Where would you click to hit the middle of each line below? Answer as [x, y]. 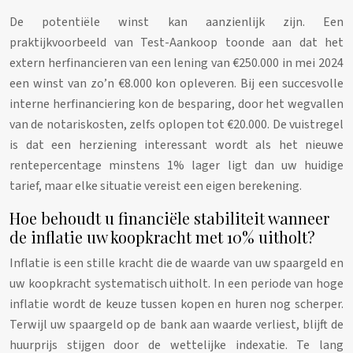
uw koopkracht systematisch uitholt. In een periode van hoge [176, 283]
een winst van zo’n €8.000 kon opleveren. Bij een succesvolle [176, 83]
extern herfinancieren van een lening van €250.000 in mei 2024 [176, 63]
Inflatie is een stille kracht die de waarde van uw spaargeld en [176, 263]
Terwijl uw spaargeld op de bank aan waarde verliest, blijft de [176, 324]
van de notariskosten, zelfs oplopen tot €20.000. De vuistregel [176, 124]
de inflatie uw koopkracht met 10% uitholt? [162, 236]
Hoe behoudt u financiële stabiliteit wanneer [169, 217]
